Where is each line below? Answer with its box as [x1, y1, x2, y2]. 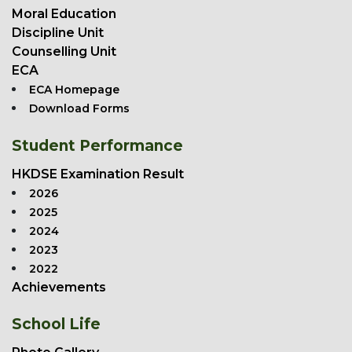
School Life [12, 315, 101, 334]
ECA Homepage [29, 82, 119, 97]
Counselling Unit [12, 44, 116, 60]
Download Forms [29, 101, 130, 116]
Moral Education [12, 6, 116, 22]
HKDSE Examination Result [12, 167, 184, 182]
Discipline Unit [12, 25, 104, 41]
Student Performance [12, 137, 183, 156]
